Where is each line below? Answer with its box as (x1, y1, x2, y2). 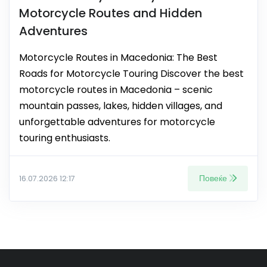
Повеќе (199, 172, 227, 185)
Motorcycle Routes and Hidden (19, 5, 202, 22)
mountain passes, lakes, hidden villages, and (19, 99, 222, 113)
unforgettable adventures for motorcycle (19, 115, 215, 129)
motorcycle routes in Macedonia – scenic (19, 83, 213, 97)
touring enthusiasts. (19, 131, 110, 145)
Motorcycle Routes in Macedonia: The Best (19, 51, 218, 65)
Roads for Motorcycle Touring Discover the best (19, 67, 244, 81)
